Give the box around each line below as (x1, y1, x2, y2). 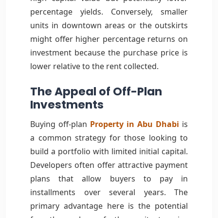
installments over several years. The (30, 186, 188, 198)
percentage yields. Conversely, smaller (30, 6, 188, 17)
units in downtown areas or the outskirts (30, 19, 188, 31)
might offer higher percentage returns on (30, 33, 188, 44)
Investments (30, 96, 104, 112)
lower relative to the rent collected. (30, 60, 159, 72)
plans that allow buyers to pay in (30, 173, 188, 184)
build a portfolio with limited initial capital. (30, 145, 188, 157)
